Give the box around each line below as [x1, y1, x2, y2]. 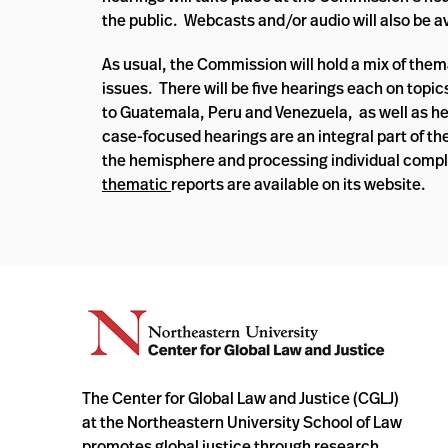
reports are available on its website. [171, 173, 426, 195]
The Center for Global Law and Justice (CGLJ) [82, 387, 399, 409]
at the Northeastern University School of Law [82, 411, 402, 433]
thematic [102, 173, 171, 195]
